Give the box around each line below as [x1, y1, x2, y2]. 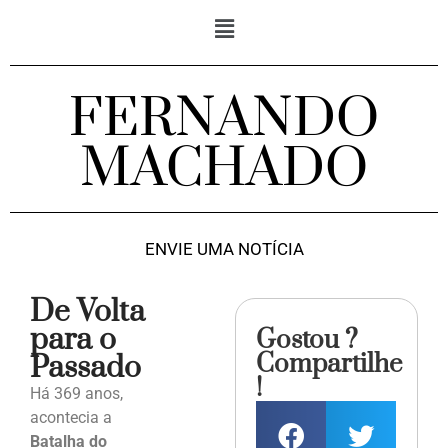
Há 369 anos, [30, 384, 123, 404]
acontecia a [30, 408, 112, 428]
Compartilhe [256, 348, 403, 382]
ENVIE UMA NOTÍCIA [144, 239, 304, 260]
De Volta [30, 293, 145, 332]
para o [30, 321, 116, 360]
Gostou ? [256, 324, 359, 358]
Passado [30, 349, 141, 388]
